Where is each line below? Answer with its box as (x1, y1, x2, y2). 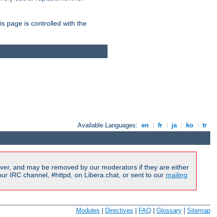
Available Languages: (77, 121, 140, 129)
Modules (76, 206, 100, 214)
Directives (105, 206, 133, 214)
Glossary (156, 206, 182, 214)
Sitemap (187, 206, 210, 214)
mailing (166, 170, 187, 179)
